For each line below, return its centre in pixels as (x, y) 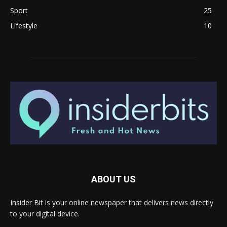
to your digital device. (45, 213)
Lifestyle (24, 26)
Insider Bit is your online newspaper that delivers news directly (112, 202)
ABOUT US (113, 179)
